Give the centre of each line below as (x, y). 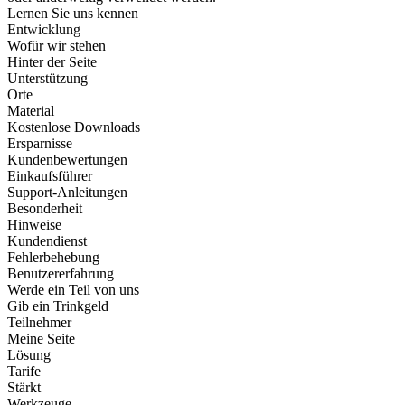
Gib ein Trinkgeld (58, 306)
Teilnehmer (39, 323)
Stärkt (24, 388)
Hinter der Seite (52, 62)
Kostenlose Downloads (74, 127)
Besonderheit (45, 209)
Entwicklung (44, 30)
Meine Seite (41, 339)
